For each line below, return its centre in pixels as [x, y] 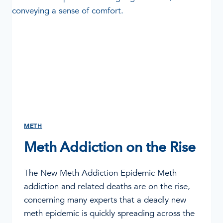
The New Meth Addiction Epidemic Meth [100, 173]
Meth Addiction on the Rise [110, 148]
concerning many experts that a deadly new [105, 200]
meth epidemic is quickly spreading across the [109, 214]
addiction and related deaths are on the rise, [107, 187]
